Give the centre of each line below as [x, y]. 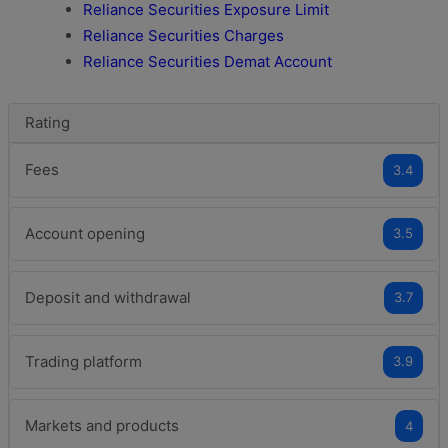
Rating [47, 122]
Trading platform [83, 361]
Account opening [85, 233]
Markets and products [102, 426]
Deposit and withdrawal [108, 297]
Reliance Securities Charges [183, 35]
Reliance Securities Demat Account [207, 61]
